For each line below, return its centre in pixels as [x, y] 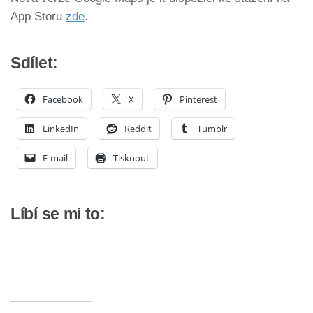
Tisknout [131, 158]
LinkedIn [61, 128]
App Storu [38, 17]
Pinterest [198, 99]
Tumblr [212, 128]
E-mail [55, 158]
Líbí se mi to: [58, 214]
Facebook [63, 99]
